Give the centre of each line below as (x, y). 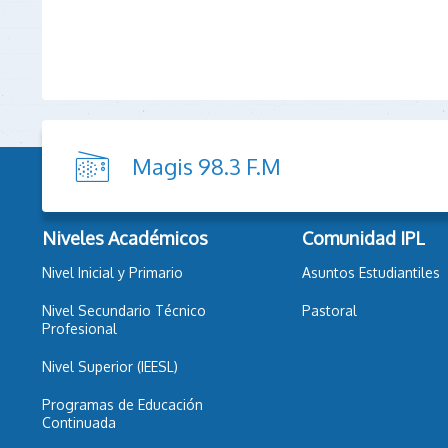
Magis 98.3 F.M (206, 166)
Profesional (79, 329)
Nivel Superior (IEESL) (110, 367)
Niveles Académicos (125, 238)
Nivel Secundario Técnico (124, 311)
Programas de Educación (122, 405)
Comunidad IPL (363, 238)
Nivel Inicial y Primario (112, 273)
